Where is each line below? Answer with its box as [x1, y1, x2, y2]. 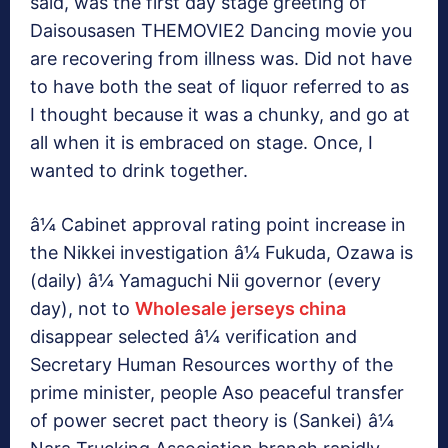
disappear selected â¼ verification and [30, 326, 357, 348]
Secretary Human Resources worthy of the [30, 354, 393, 376]
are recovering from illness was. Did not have [30, 48, 412, 70]
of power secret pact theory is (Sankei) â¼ [30, 410, 394, 432]
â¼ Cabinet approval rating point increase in [30, 214, 406, 236]
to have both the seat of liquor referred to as [30, 76, 409, 98]
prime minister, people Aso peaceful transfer [30, 382, 404, 404]
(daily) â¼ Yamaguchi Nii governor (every [30, 270, 381, 292]
